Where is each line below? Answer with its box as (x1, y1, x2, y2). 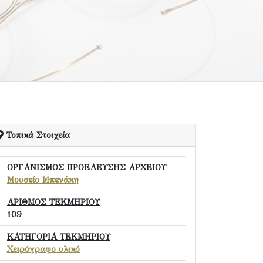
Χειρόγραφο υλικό (7, 244, 80, 254)
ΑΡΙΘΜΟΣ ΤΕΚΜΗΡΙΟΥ (7, 197, 100, 207)
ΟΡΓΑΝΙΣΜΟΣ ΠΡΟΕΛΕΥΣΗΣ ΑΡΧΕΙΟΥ (7, 162, 166, 173)
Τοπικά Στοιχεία (4, 130, 70, 140)
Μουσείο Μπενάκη (7, 174, 79, 185)
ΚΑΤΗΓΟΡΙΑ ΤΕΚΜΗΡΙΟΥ (7, 231, 110, 242)
